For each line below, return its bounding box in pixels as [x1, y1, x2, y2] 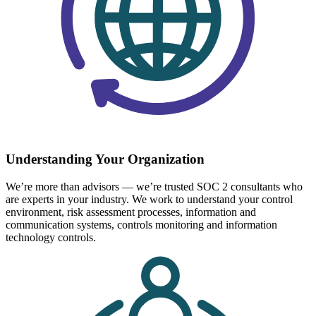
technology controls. [6, 231, 96, 243]
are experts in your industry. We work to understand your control [6, 193, 293, 205]
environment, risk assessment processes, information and [6, 205, 256, 218]
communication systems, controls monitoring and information [6, 218, 277, 231]
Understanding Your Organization [6, 151, 205, 166]
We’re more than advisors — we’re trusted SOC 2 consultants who [6, 180, 303, 193]
